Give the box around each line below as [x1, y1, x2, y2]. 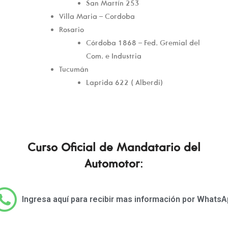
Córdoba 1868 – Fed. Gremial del [86, 38, 200, 47]
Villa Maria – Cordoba [59, 11, 135, 21]
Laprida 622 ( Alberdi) [86, 77, 163, 87]
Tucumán [59, 64, 89, 74]
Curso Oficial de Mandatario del [27, 139, 201, 154]
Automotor [84, 156, 140, 170]
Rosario [59, 24, 84, 34]
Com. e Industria [86, 51, 141, 61]
